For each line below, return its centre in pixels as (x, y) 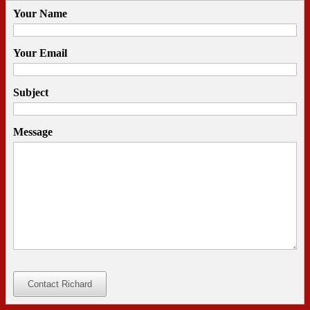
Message (33, 132)
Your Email (40, 53)
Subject (31, 93)
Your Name (40, 14)
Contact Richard (60, 284)
